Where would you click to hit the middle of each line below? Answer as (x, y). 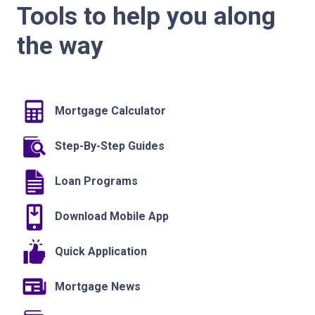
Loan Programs (95, 181)
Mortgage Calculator (109, 111)
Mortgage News (96, 287)
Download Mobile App (110, 217)
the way (60, 46)
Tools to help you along (146, 17)
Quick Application (99, 252)
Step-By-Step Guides (108, 146)
